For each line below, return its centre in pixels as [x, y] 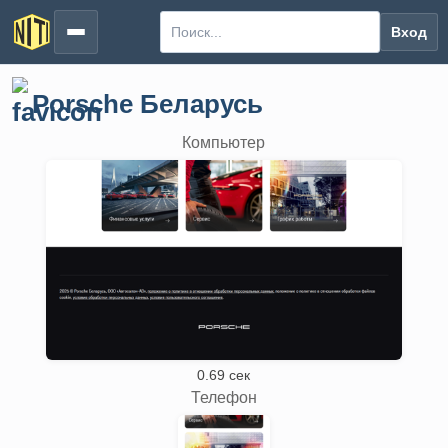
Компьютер [224, 142]
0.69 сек [224, 375]
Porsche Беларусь [147, 104]
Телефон [224, 397]
